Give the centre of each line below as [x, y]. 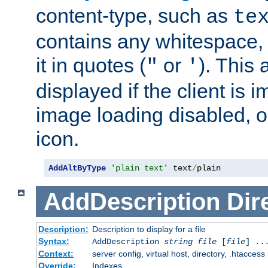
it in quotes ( [91, 66]
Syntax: [54, 241]
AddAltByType [77, 168]
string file [190, 242]
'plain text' [139, 168]
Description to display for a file [149, 229]
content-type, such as [135, 16]
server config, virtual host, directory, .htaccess [178, 254]
